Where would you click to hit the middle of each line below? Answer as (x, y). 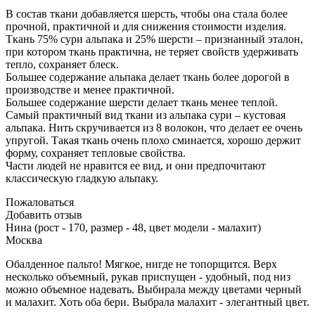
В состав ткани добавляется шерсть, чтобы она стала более (147, 14)
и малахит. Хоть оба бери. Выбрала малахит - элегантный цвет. (157, 302)
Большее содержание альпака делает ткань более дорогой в (148, 77)
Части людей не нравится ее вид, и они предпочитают (136, 166)
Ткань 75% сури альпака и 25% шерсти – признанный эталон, (154, 39)
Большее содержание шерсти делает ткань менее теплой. (142, 103)
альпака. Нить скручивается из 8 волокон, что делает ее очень (154, 128)
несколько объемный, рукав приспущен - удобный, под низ (148, 277)
